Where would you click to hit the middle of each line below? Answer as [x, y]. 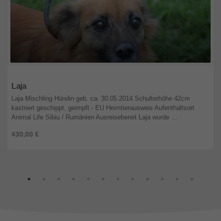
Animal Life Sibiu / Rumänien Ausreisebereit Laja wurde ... [94, 117]
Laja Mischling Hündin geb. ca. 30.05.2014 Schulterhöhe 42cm [101, 99]
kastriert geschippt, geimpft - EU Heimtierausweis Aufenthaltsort [103, 108]
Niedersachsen [35, 73]
